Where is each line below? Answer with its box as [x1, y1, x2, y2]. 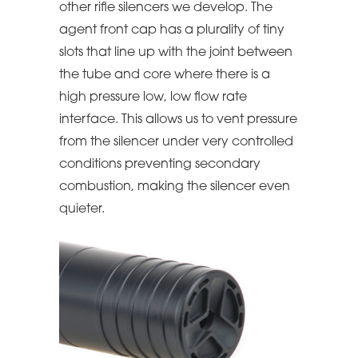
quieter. [59, 202, 105, 216]
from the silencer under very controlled [59, 135, 293, 149]
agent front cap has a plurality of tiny [59, 23, 284, 37]
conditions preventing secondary [59, 157, 261, 171]
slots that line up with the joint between [59, 46, 292, 59]
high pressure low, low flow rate [59, 90, 247, 104]
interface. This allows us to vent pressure [59, 113, 297, 126]
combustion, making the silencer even [59, 180, 290, 193]
